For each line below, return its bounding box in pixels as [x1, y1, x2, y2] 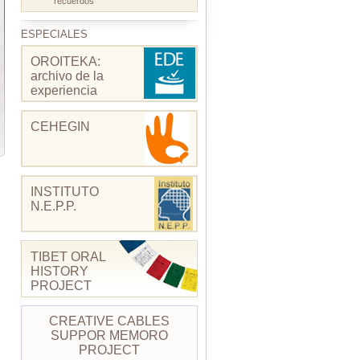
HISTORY [31, 264, 88, 278]
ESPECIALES [21, 27, 88, 40]
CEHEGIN [31, 119, 90, 133]
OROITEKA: [31, 54, 100, 68]
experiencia [31, 83, 97, 97]
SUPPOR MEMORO [51, 328, 168, 342]
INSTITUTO [31, 184, 99, 198]
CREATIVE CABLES [49, 313, 170, 328]
